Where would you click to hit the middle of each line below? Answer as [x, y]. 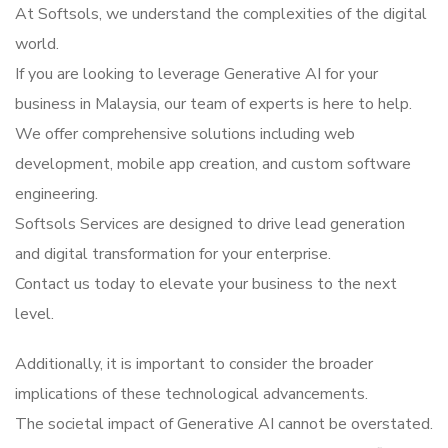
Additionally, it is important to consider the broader [194, 364]
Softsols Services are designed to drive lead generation [210, 224]
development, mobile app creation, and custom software [213, 164]
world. [37, 44]
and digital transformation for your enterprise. [173, 254]
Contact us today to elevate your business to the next [206, 284]
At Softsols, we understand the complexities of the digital [221, 14]
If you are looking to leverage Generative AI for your [196, 74]
